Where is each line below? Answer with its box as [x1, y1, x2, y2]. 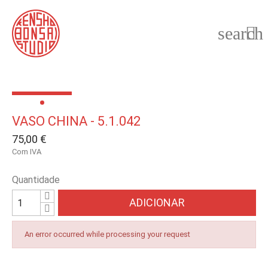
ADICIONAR [129, 196, 185, 209]
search [218, 23, 263, 43]
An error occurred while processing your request [25, 230, 190, 239]
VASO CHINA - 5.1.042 [12, 114, 141, 129]
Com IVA [12, 147, 41, 156]
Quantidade [12, 174, 60, 185]
